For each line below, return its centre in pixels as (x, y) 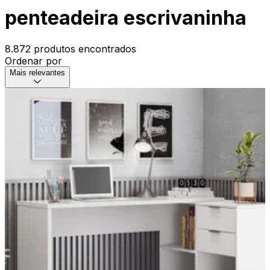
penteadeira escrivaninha (126, 18)
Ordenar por (33, 61)
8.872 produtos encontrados (71, 49)
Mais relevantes (37, 72)
